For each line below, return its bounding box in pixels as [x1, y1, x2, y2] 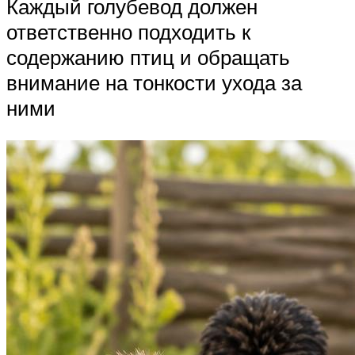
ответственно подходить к [6, 18, 250, 44]
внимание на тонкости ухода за [6, 69, 302, 95]
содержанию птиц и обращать [6, 44, 290, 70]
